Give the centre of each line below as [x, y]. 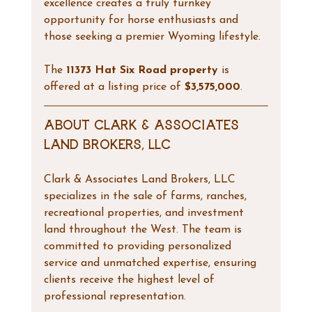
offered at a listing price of [114, 87]
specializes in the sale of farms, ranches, [147, 196]
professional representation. [115, 296]
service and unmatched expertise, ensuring [151, 263]
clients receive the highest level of [131, 280]
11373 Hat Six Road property [142, 70]
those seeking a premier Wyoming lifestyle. [152, 37]
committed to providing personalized [139, 246]
